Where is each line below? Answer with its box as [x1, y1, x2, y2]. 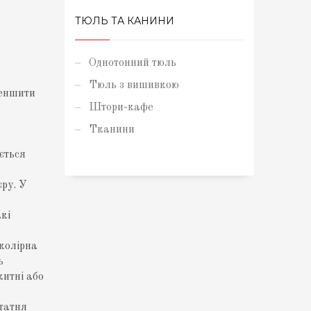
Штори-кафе [89, 102, 154, 113]
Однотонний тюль [89, 58, 177, 69]
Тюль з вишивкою [89, 80, 180, 91]
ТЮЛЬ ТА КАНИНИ [75, 15, 175, 27]
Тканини [89, 124, 135, 135]
